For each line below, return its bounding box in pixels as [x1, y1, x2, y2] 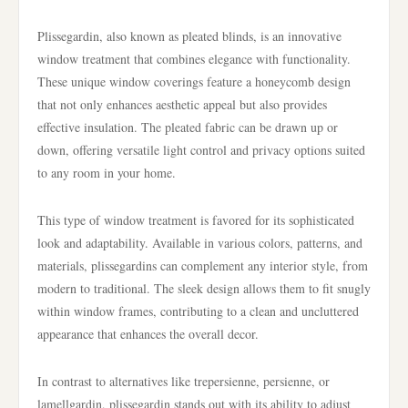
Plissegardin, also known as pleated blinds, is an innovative [37, 27, 342, 45]
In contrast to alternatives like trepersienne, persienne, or [37, 372, 330, 390]
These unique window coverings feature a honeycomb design [37, 73, 351, 90]
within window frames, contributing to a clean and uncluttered [37, 302, 359, 320]
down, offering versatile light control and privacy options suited [37, 141, 365, 158]
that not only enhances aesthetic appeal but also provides [37, 96, 327, 113]
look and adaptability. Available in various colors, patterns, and [37, 234, 362, 251]
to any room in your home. [37, 164, 176, 181]
